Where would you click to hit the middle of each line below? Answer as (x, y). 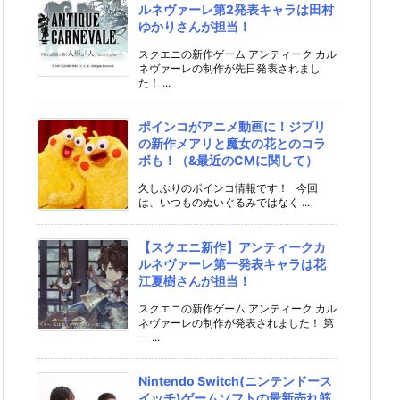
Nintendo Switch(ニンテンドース (235, 381)
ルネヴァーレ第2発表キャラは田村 (236, 9)
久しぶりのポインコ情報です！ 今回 (228, 188)
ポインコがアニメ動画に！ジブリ (232, 126)
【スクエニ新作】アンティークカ (232, 247)
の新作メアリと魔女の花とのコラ (232, 143)
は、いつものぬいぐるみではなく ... (224, 202)
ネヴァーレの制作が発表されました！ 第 (236, 323)
